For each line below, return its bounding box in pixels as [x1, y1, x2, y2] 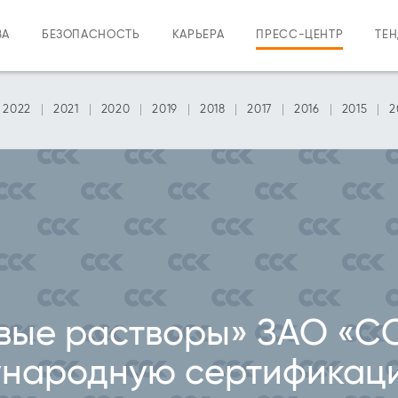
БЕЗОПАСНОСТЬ [41, 29, 140, 41]
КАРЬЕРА [171, 29, 225, 41]
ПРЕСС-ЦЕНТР [256, 29, 344, 41]
